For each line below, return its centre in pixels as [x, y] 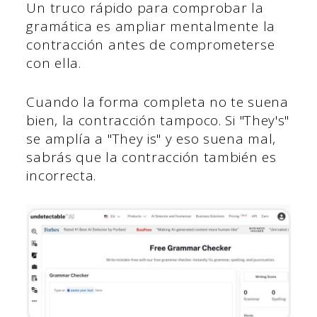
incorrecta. [62, 175]
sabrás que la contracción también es [151, 157]
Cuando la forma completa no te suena [157, 102]
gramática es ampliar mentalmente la [151, 27]
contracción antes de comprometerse [151, 45]
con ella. [56, 63]
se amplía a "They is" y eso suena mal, [151, 138]
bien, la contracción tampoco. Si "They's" [158, 120]
